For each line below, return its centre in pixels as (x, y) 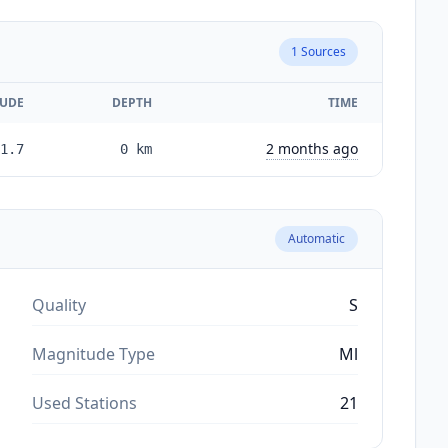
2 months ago (312, 148)
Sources (322, 51)
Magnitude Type (93, 353)
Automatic (316, 238)
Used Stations (84, 402)
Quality (59, 304)
